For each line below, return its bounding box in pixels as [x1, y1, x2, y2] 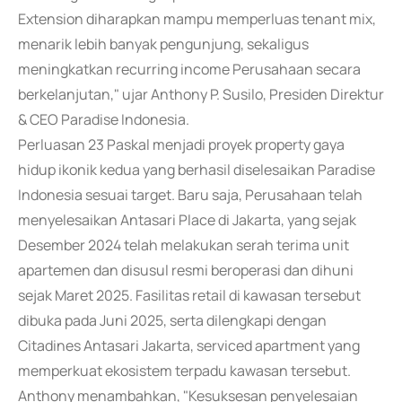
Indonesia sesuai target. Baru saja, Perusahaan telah [18, 185, 363, 205]
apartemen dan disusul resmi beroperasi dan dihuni [18, 260, 354, 280]
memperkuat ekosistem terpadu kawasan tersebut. [18, 361, 351, 380]
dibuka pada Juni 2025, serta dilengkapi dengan [18, 310, 327, 330]
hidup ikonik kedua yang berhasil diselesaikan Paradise [18, 160, 375, 179]
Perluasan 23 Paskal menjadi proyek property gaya [18, 135, 345, 154]
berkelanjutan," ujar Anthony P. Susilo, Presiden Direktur [18, 84, 384, 104]
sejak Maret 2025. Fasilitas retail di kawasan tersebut [18, 285, 361, 305]
